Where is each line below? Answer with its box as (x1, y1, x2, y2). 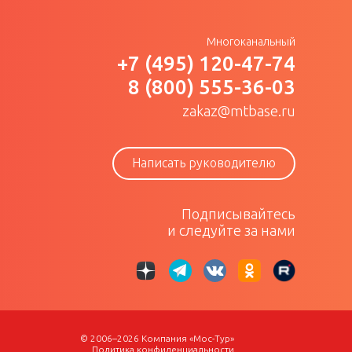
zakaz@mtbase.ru (182, 103, 295, 119)
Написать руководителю (132, 156, 276, 170)
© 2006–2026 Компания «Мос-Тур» (79, 333, 234, 343)
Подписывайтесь (181, 206, 295, 222)
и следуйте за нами (167, 222, 295, 238)
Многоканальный (207, 35, 295, 48)
